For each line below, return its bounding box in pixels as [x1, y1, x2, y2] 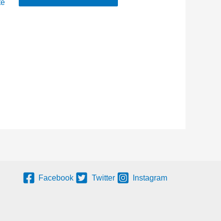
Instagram [133, 174, 168, 183]
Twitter [91, 174, 115, 183]
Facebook [38, 174, 74, 183]
